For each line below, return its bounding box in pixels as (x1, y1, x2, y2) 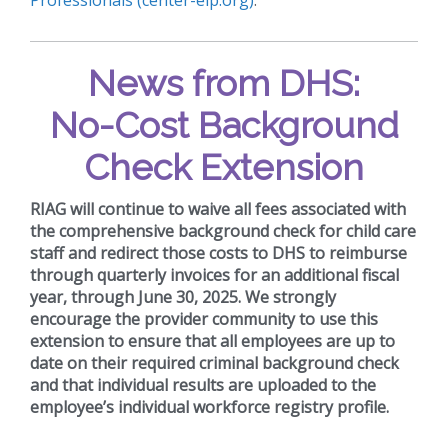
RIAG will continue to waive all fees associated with (30, 197, 406, 220)
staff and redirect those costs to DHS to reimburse (30, 241, 407, 264)
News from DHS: (88, 61, 360, 104)
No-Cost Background (49, 103, 399, 146)
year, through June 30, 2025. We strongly (30, 285, 336, 308)
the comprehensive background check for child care (30, 219, 416, 242)
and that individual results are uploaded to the (30, 373, 376, 396)
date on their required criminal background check (30, 351, 399, 374)
